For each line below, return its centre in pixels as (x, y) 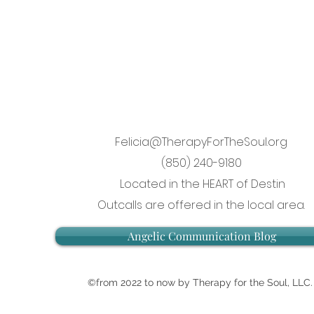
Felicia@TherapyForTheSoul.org (201, 142)
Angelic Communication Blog (202, 236)
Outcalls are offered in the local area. (201, 205)
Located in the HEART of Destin (201, 184)
